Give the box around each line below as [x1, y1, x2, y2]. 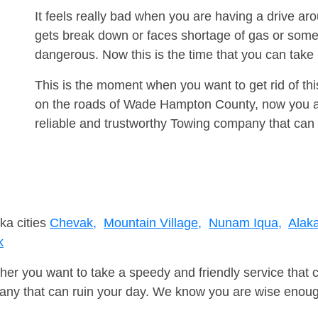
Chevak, [50, 216, 97, 231]
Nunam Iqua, [209, 216, 282, 231]
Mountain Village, [104, 216, 202, 231]
